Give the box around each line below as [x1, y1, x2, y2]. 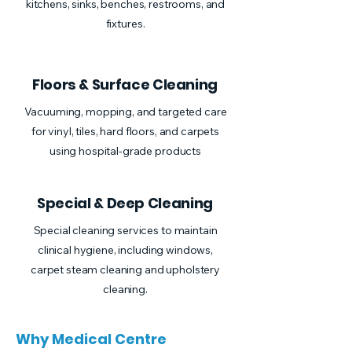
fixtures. [105, 16, 145, 31]
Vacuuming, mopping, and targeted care [24, 104, 227, 119]
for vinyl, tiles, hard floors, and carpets [31, 124, 220, 138]
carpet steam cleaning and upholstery [31, 262, 220, 277]
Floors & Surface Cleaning [32, 75, 218, 94]
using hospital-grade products [49, 144, 201, 158]
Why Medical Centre [16, 329, 167, 349]
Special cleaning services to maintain [33, 223, 218, 237]
